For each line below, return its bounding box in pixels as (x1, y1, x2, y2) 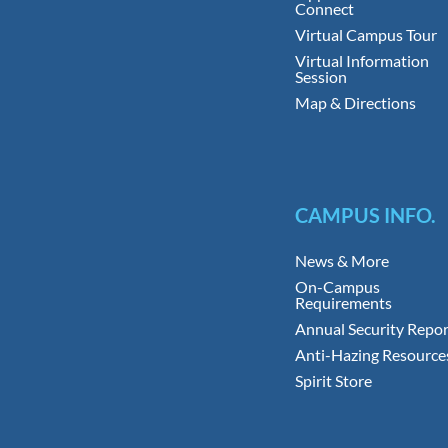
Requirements (294, 293, 392, 313)
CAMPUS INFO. (294, 203, 436, 228)
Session (294, 67, 347, 87)
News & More (294, 251, 389, 271)
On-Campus (294, 277, 380, 297)
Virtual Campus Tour (294, 25, 437, 45)
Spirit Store (294, 371, 372, 391)
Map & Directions (294, 93, 416, 113)
